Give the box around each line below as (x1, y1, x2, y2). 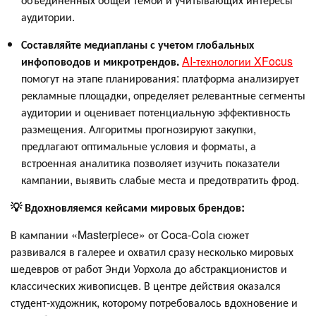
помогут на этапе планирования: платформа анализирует (21, 70, 299, 87)
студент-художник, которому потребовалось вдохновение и (11, 294, 298, 311)
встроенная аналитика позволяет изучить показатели (21, 154, 280, 171)
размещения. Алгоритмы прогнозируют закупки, (21, 121, 256, 138)
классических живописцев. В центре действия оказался (11, 277, 281, 294)
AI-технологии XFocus (182, 53, 293, 70)
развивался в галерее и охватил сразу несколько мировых (11, 243, 293, 260)
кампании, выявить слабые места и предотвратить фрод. (21, 171, 299, 188)
